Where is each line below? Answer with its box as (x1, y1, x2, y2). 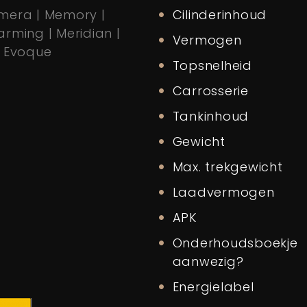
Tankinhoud (172, 108, 249, 125)
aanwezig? (172, 253, 244, 271)
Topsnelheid (172, 57, 252, 75)
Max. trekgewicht (172, 158, 283, 176)
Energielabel (172, 278, 254, 296)
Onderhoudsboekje (172, 234, 298, 252)
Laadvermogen (172, 184, 275, 201)
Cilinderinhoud (172, 6, 267, 24)
